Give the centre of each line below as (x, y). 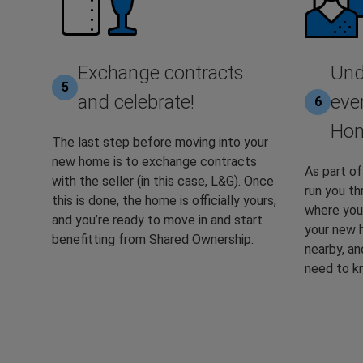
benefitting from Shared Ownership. (153, 239)
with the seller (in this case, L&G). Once (163, 181)
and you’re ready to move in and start (157, 220)
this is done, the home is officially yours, (164, 200)
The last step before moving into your (160, 142)
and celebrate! (136, 102)
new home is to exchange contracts (154, 161)
